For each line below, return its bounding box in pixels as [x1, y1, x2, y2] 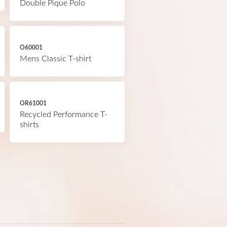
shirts [19, 121, 39, 129]
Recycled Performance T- [19, 110, 107, 119]
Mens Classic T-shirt [19, 55, 91, 63]
